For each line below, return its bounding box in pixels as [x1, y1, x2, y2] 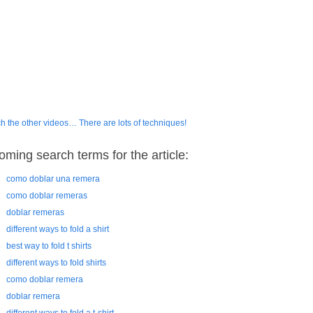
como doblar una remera [6, 174, 100, 184]
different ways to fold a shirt [6, 224, 109, 234]
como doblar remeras [6, 191, 87, 201]
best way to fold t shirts [6, 241, 92, 251]
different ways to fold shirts [6, 258, 106, 268]
